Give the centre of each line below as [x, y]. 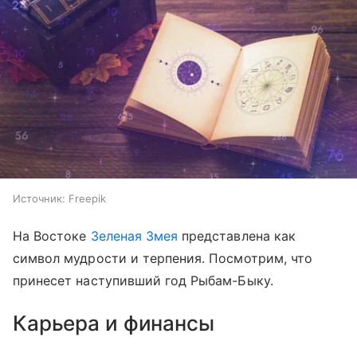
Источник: [39, 198]
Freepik [87, 198]
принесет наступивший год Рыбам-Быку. [143, 280]
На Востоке [52, 235]
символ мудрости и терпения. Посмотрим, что [163, 258]
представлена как [237, 235]
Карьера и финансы [114, 323]
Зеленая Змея [134, 235]
